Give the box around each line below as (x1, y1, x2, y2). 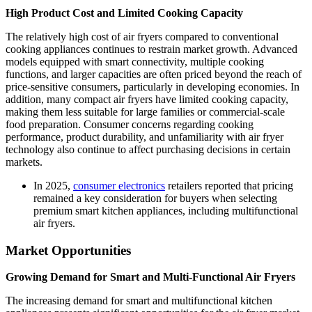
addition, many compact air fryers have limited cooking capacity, (6, 93, 288, 105)
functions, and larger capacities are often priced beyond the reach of (6, 68, 302, 80)
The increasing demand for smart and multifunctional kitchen (6, 295, 272, 307)
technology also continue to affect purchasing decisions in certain (6, 143, 290, 155)
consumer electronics (73, 179, 165, 192)
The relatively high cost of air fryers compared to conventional (6, 30, 279, 42)
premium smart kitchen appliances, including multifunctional (33, 204, 298, 217)
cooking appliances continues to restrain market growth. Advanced (6, 42, 297, 55)
